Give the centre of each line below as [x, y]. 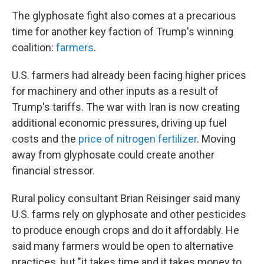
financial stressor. [53, 171]
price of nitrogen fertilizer [138, 139]
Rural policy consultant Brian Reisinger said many [126, 198]
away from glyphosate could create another [113, 155]
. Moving [216, 139]
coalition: [34, 47]
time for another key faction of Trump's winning [123, 32]
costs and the [45, 139]
